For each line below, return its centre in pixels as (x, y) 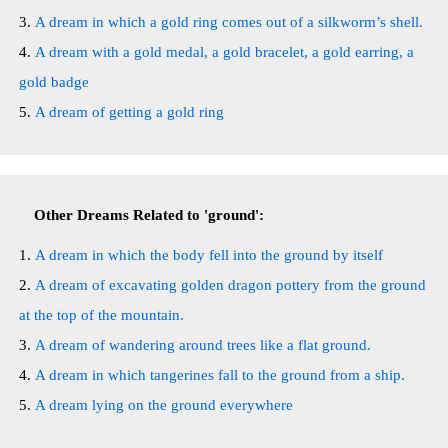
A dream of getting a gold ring (129, 112)
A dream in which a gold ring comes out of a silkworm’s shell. (229, 22)
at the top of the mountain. (101, 315)
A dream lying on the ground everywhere (164, 405)
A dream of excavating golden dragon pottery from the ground (230, 285)
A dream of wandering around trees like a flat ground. (203, 345)
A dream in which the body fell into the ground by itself (209, 255)
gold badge (54, 82)
